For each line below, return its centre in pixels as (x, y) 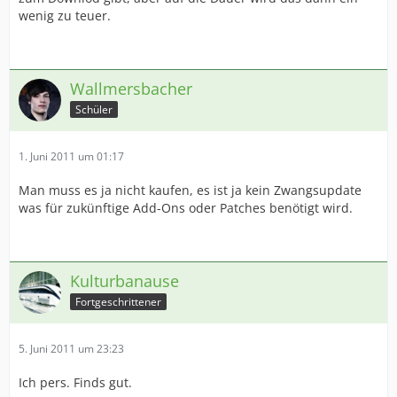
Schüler (94, 109)
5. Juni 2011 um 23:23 (71, 349)
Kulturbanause (125, 281)
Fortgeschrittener (118, 301)
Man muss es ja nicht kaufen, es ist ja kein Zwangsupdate (190, 190)
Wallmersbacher (131, 89)
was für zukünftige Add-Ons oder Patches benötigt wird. (186, 208)
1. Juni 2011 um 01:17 (71, 156)
